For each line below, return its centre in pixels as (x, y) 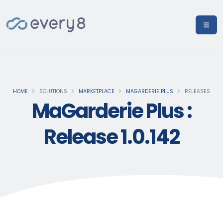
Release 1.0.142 (111, 137)
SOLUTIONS (53, 91)
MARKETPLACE (97, 91)
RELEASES (197, 91)
